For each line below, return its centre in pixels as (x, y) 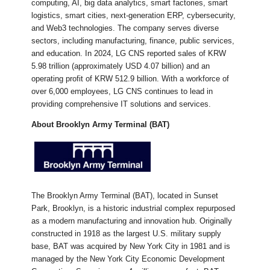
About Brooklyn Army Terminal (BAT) (101, 125)
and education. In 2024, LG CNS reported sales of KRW (129, 54)
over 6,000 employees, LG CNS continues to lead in (122, 92)
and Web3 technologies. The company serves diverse (125, 28)
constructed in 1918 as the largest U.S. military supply (127, 233)
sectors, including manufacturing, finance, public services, (133, 41)
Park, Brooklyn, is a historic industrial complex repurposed (133, 208)
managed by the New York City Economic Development (128, 259)
